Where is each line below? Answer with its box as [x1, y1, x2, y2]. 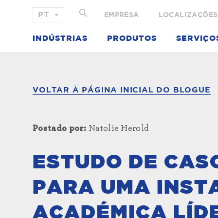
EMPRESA [104, 12, 139, 18]
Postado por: [33, 124, 87, 133]
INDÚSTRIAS [33, 35, 88, 42]
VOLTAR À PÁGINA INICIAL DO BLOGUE [33, 86, 211, 94]
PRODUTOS [107, 35, 157, 42]
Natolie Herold [86, 124, 149, 133]
